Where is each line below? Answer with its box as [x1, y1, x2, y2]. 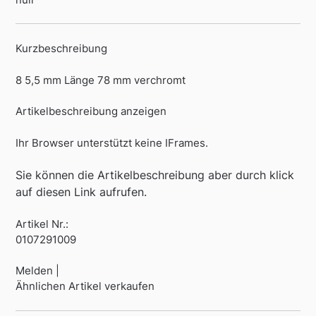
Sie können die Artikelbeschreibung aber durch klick [16, 168, 295, 183]
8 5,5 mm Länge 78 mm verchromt [16, 73, 186, 87]
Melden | [16, 264, 60, 278]
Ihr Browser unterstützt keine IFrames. [16, 135, 209, 150]
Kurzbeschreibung [16, 42, 108, 56]
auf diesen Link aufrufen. [16, 185, 147, 200]
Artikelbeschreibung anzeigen [16, 104, 167, 119]
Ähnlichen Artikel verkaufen [16, 279, 155, 293]
